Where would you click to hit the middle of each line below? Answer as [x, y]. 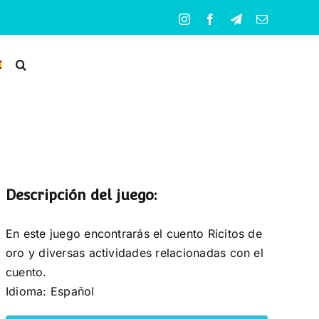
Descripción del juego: [81, 195]
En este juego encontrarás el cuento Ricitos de [134, 233]
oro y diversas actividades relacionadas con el [134, 252]
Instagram [213, 18]
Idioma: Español [50, 291]
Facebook [238, 18]
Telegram [263, 18]
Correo [283, 18]
